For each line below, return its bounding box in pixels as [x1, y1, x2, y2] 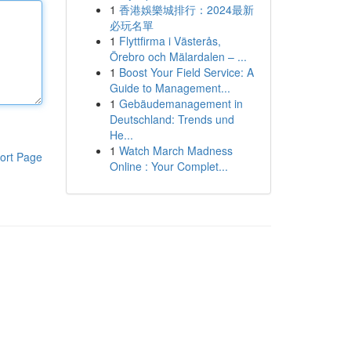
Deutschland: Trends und [109, 111, 234, 127]
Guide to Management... [109, 80, 230, 96]
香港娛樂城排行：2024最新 [118, 2, 254, 17]
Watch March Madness [118, 143, 233, 158]
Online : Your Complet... [109, 158, 228, 174]
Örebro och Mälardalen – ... [109, 49, 247, 64]
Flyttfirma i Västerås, [118, 33, 221, 49]
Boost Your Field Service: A [118, 64, 254, 80]
